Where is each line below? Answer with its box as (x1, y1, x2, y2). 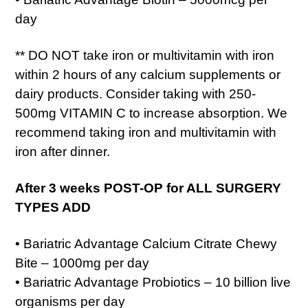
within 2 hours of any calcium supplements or (15, 67, 280, 82)
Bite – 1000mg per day (15, 256, 149, 270)
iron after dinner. (15, 144, 110, 159)
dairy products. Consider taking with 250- (15, 87, 256, 101)
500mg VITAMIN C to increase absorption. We (15, 106, 287, 120)
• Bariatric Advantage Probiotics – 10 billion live (15, 275, 291, 289)
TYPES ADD (15, 200, 91, 214)
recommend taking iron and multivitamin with (15, 125, 276, 140)
